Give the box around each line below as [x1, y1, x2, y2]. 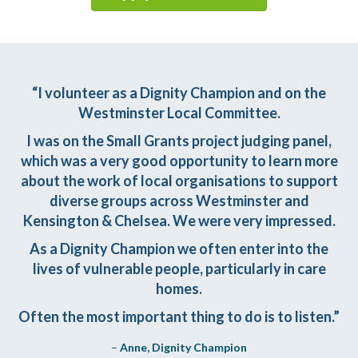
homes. [156, 279, 202, 297]
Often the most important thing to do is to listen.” [18, 307, 340, 325]
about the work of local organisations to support [20, 171, 338, 189]
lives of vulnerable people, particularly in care [32, 259, 326, 277]
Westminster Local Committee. [78, 103, 280, 121]
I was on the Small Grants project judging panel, [26, 131, 332, 149]
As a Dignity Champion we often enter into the [30, 239, 328, 257]
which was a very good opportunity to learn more [20, 151, 338, 169]
